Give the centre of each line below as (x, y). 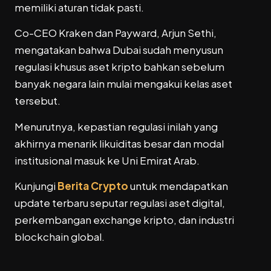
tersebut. (38, 101)
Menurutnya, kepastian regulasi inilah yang (116, 126)
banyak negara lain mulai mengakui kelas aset (123, 84)
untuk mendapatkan (178, 186)
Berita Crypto (93, 186)
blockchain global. (60, 237)
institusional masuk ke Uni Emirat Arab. (107, 160)
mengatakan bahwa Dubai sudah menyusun (119, 50)
